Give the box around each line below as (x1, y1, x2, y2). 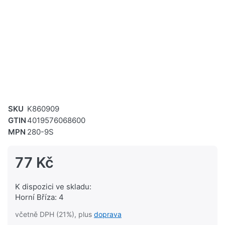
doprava (94, 210, 122, 219)
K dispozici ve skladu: (15, 182, 91, 192)
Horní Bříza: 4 (15, 192, 64, 202)
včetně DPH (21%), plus (15, 210, 94, 219)
